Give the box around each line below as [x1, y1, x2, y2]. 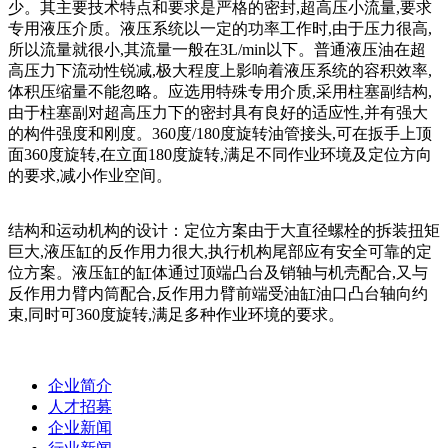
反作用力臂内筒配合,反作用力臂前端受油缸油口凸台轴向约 [8, 284, 428, 302]
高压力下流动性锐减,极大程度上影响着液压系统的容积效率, [8, 61, 432, 79]
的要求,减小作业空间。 [8, 166, 172, 184]
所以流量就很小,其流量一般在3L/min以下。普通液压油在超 [8, 40, 426, 58]
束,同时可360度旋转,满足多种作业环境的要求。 [8, 305, 344, 323]
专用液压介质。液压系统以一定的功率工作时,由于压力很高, [8, 19, 432, 37]
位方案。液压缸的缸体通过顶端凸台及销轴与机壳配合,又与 [8, 263, 428, 281]
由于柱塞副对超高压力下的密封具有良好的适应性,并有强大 [8, 103, 428, 121]
